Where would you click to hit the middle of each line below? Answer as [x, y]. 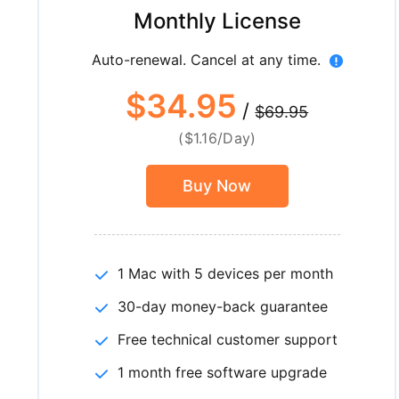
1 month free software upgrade [222, 372]
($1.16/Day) [217, 138]
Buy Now [217, 186]
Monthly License [217, 21]
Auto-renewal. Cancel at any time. [206, 60]
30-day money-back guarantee [222, 306]
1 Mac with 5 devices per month [225, 273]
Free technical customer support [227, 339]
